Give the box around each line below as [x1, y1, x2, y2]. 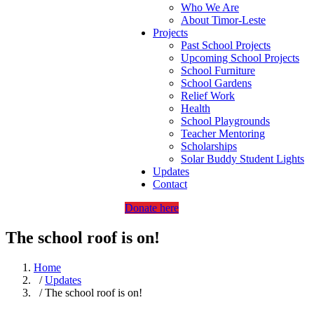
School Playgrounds [181, 115, 270, 127]
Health [181, 102, 210, 114]
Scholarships [181, 140, 237, 152]
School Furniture [181, 64, 255, 76]
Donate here [125, 202, 179, 214]
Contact [153, 178, 187, 190]
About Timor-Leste [181, 14, 266, 26]
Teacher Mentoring [181, 128, 265, 139]
